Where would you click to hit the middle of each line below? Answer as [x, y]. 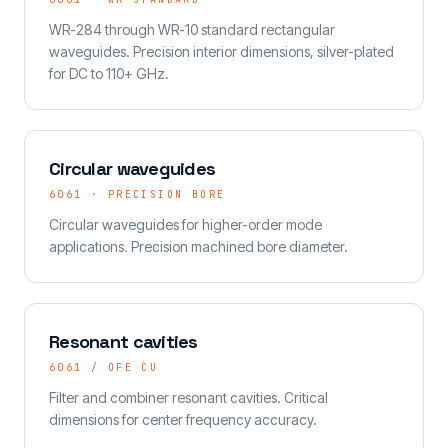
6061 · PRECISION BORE [137, 194]
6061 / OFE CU [104, 367]
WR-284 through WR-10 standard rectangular [192, 29]
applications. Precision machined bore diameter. [198, 246]
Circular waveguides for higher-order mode [185, 224]
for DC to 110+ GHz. [109, 73]
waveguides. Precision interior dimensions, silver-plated [221, 51]
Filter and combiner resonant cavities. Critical [188, 397]
